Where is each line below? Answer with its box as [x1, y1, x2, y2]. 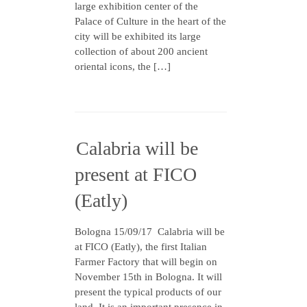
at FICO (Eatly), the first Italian [75, 241, 207, 252]
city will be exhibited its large [75, 31, 201, 42]
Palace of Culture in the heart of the [75, 16, 226, 27]
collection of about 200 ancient [75, 46, 208, 57]
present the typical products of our [75, 286, 221, 297]
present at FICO [75, 164, 197, 185]
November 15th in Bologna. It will [75, 271, 222, 282]
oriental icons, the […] [75, 61, 171, 72]
